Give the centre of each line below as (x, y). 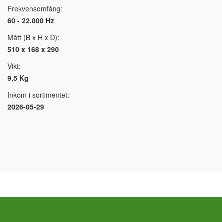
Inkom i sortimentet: (38, 94)
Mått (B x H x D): (33, 37)
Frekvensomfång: (35, 8)
